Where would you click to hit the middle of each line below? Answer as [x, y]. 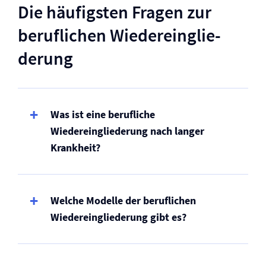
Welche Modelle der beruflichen [123, 200]
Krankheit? [75, 148]
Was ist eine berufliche [103, 114]
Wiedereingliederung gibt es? [118, 217]
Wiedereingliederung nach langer [127, 131]
